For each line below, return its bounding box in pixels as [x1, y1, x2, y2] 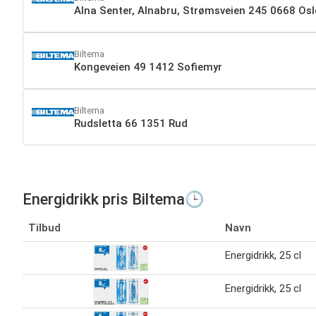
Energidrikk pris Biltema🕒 [23, 190, 204, 208]
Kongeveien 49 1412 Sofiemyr [74, 61, 222, 74]
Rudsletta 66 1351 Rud [74, 117, 188, 130]
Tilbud [28, 221, 61, 234]
